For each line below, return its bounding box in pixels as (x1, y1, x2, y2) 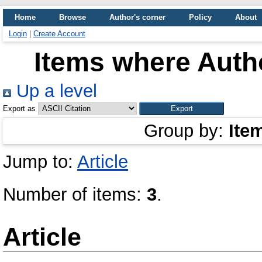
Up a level (11, 81, 97, 101)
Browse (59, 13, 86, 22)
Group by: (144, 120, 229, 141)
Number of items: (3, 184, 147, 205)
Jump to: (3, 151, 77, 172)
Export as (3, 104, 36, 113)
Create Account (33, 29, 85, 38)
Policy (189, 13, 212, 22)
